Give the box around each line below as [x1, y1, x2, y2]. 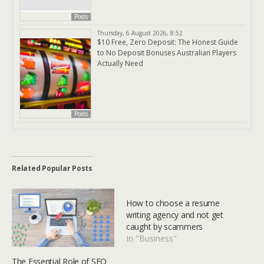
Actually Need [97, 58, 143, 68]
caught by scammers [126, 221, 203, 232]
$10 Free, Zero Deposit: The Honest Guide [97, 37, 238, 47]
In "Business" [126, 233, 177, 244]
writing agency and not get [126, 209, 223, 220]
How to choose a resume [126, 197, 220, 209]
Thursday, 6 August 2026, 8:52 [97, 29, 183, 37]
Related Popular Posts [12, 163, 93, 173]
